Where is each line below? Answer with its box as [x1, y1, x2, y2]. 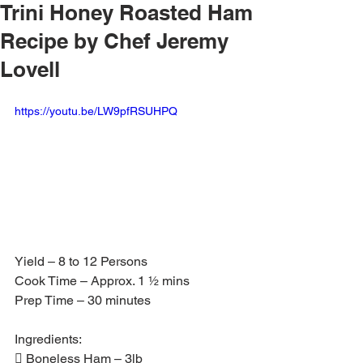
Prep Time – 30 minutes [15, 292, 151, 308]
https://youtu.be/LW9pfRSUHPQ [15, 105, 177, 117]
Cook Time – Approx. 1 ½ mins [15, 272, 190, 288]
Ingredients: [15, 331, 82, 347]
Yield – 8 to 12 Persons [15, 253, 147, 269]
